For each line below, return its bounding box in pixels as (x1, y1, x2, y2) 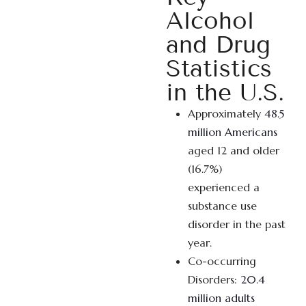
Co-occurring (188, 253, 257, 268)
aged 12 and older (188, 143, 280, 157)
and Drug (166, 29, 271, 59)
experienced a (188, 180, 260, 194)
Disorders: (188, 272, 241, 286)
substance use (188, 198, 258, 212)
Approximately (188, 106, 265, 120)
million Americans (188, 124, 278, 139)
